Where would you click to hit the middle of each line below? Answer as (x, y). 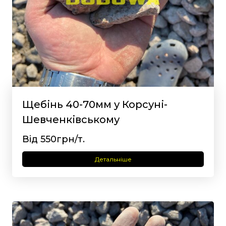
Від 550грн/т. (53, 139)
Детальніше (113, 159)
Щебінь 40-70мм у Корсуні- (95, 104)
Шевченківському (71, 119)
